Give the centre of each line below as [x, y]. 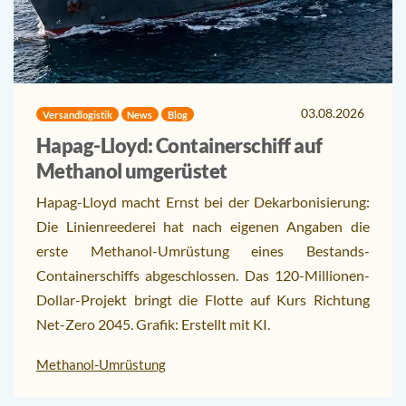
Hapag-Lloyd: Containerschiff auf [179, 146]
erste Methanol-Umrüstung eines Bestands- [203, 251]
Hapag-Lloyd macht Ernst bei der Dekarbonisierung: [203, 202]
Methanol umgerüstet [132, 171]
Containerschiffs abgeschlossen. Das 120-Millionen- [203, 275]
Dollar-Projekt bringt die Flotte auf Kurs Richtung [203, 300]
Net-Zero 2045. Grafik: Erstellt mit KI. [153, 324]
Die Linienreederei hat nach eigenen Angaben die [203, 227]
